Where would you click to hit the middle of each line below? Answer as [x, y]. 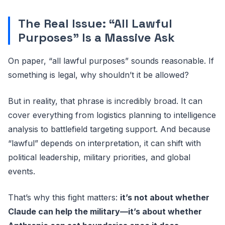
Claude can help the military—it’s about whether [105, 211]
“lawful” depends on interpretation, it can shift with [104, 143]
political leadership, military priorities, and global [99, 157]
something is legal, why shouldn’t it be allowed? [98, 75]
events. [22, 171]
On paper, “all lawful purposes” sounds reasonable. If [111, 61]
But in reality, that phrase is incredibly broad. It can [105, 101]
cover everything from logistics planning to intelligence [112, 115]
